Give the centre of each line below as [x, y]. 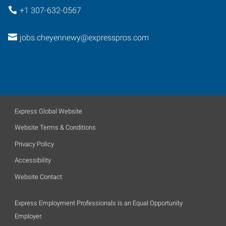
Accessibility [33, 160]
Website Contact [38, 177]
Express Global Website [48, 111]
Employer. [29, 216]
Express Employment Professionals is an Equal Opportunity [99, 203]
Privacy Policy [34, 144]
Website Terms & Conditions [55, 127]
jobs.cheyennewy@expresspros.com [84, 38]
